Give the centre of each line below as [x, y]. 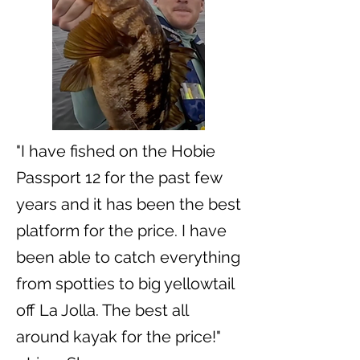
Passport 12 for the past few [119, 177]
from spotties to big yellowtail [125, 283]
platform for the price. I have [121, 230]
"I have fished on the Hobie [116, 151]
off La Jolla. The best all [102, 310]
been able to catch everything [128, 257]
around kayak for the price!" [119, 336]
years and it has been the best [129, 204]
